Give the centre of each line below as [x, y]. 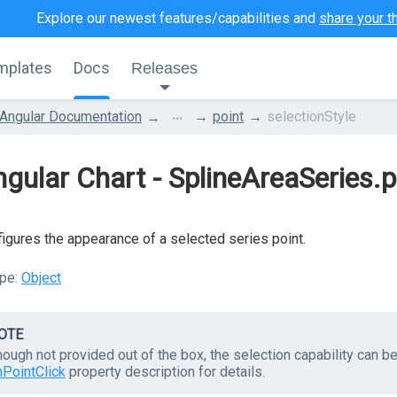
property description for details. [165, 372]
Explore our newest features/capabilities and [178, 18]
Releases [164, 68]
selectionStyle [311, 117]
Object [41, 278]
